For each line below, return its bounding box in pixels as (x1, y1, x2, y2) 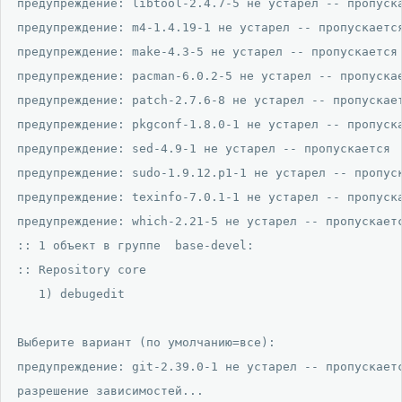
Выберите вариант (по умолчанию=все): (17, 335, 283, 349)
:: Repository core (17, 262, 146, 276)
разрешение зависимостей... (17, 383, 204, 398)
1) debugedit (17, 286, 125, 301)
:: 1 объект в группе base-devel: (17, 238, 254, 252)
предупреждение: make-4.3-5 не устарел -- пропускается (17, 44, 398, 58)
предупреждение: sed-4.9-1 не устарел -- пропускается (17, 141, 390, 155)
